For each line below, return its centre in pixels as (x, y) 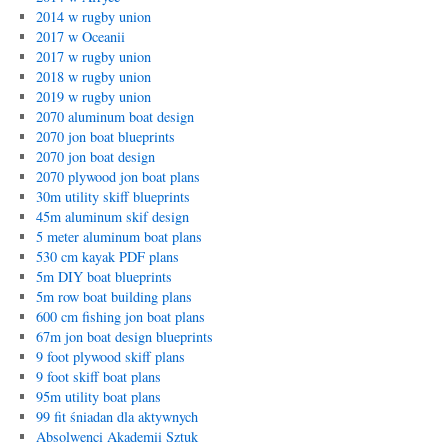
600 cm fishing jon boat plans (120, 316)
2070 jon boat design (95, 156)
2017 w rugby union (93, 56)
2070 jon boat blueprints (105, 136)
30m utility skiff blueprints (112, 196)
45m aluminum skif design (112, 216)
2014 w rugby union (93, 16)
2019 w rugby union (93, 96)
